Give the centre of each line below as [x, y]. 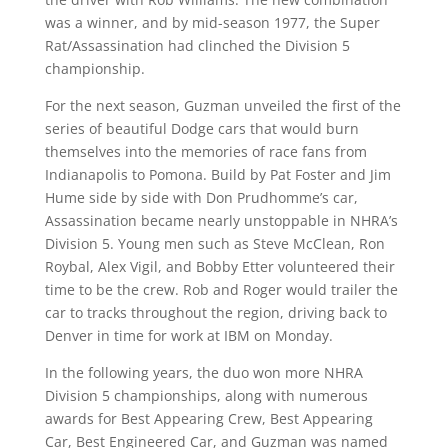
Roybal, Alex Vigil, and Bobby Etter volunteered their [219, 266]
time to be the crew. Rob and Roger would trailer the [221, 289]
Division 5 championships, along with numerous [206, 395]
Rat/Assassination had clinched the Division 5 [197, 45]
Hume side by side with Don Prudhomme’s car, [201, 197]
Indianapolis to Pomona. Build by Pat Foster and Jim [217, 174]
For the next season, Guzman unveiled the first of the [222, 105]
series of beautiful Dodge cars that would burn [201, 128]
